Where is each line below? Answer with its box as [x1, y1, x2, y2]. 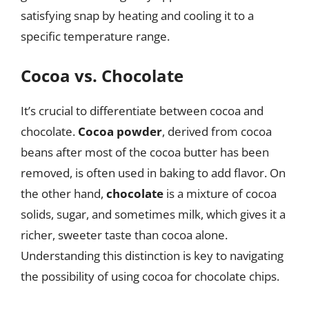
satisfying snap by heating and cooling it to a [21, 7, 254, 23]
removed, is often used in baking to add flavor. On [21, 165, 286, 181]
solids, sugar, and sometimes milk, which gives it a [21, 206, 286, 222]
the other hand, [21, 186, 106, 201]
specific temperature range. [21, 28, 170, 44]
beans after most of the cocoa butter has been [21, 144, 269, 160]
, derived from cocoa [162, 123, 272, 139]
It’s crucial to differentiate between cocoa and [21, 103, 263, 119]
